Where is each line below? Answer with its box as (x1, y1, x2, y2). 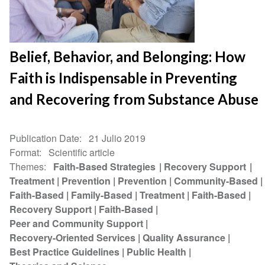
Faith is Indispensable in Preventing (9, 69, 238, 87)
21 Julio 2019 (89, 131, 146, 146)
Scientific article (49, 146, 115, 160)
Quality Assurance (143, 231, 226, 245)
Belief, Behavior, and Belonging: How (9, 48, 246, 66)
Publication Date (9, 131, 80, 146)
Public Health (127, 245, 187, 259)
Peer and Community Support (9, 216, 144, 231)
